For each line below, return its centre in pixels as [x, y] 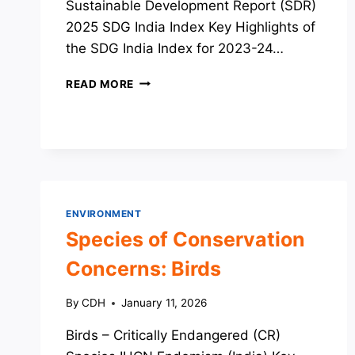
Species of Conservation [185, 240]
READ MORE [100, 84]
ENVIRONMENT [104, 213]
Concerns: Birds [143, 269]
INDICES [157, 146]
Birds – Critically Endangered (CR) [173, 336]
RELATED [159, 96]
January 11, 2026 [164, 303]
